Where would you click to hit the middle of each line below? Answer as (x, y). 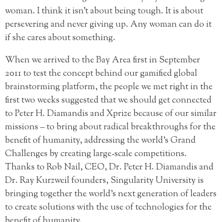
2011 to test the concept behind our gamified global (101, 74)
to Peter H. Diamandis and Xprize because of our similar (111, 114)
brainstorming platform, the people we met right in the (109, 87)
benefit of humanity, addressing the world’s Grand (100, 141)
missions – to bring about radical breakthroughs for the (110, 128)
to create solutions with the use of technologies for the (108, 208)
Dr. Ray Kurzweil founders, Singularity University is (104, 181)
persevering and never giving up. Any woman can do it (108, 25)
